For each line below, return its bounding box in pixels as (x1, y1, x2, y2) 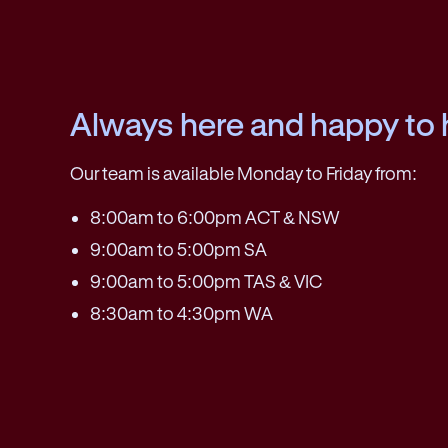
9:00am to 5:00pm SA (89, 239, 267, 260)
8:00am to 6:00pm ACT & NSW (89, 207, 340, 228)
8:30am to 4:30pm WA (89, 303, 273, 324)
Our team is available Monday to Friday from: (69, 163, 417, 184)
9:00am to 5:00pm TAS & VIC (89, 271, 322, 292)
